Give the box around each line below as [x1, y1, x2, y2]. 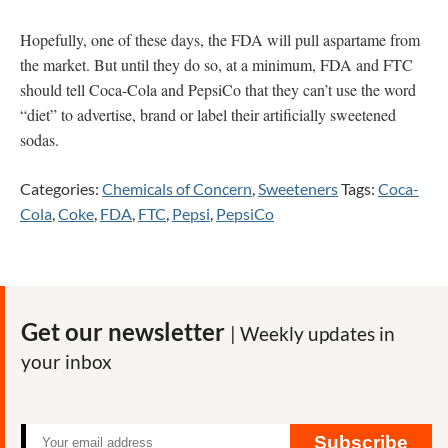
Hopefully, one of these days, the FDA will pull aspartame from [20, 28, 420, 50]
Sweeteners [258, 178, 338, 198]
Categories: [20, 178, 102, 198]
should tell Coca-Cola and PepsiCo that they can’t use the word [20, 78, 416, 100]
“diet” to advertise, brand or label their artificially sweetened [20, 103, 396, 125]
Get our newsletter [21, 316, 230, 346]
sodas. [20, 128, 59, 150]
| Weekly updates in [230, 321, 395, 345]
